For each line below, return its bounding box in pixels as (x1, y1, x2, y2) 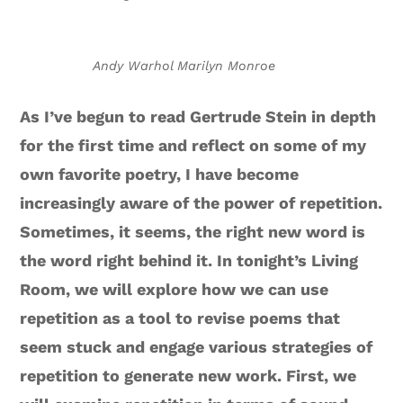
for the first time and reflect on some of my (20, 135, 367, 155)
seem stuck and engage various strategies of (20, 336, 373, 356)
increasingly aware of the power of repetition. (20, 193, 383, 212)
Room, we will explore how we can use (20, 279, 329, 299)
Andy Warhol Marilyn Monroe (92, 58, 275, 73)
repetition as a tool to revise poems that (20, 308, 341, 327)
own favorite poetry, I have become (20, 164, 300, 184)
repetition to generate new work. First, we (20, 365, 357, 385)
